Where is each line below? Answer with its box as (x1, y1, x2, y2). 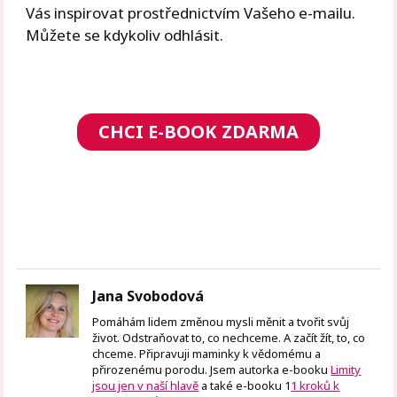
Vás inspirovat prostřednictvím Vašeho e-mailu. (26, 2, 356, 23)
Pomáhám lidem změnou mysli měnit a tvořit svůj (92, 313, 350, 330)
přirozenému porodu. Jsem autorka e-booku (92, 361, 331, 378)
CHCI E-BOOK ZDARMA (98, 119, 299, 144)
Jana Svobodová (92, 285, 205, 306)
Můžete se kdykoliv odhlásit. (26, 24, 224, 45)
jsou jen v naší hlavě (92, 377, 199, 393)
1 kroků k (291, 377, 340, 393)
